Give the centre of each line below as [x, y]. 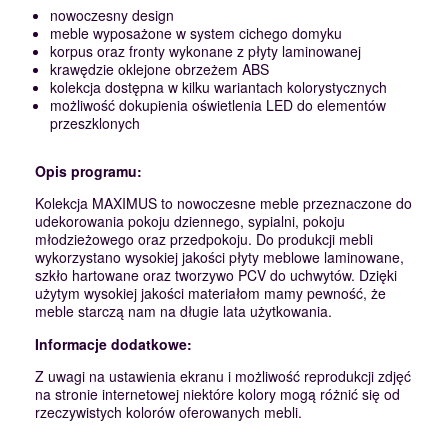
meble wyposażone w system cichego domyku [196, 33]
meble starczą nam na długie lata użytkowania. [183, 311]
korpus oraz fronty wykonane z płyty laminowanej [205, 51]
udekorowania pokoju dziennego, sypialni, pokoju [190, 221]
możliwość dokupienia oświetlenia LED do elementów [218, 105]
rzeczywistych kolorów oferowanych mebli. [168, 412]
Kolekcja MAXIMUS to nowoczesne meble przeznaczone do [223, 203]
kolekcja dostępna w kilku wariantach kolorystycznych [218, 87]
